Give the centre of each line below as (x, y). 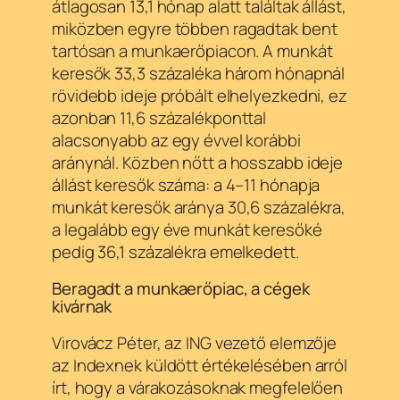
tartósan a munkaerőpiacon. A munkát (192, 50)
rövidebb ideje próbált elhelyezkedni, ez (200, 95)
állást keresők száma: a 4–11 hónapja (186, 184)
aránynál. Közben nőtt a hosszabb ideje (198, 162)
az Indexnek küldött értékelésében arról (200, 365)
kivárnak (82, 307)
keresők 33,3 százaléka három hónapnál (199, 73)
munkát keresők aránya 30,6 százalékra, (199, 207)
